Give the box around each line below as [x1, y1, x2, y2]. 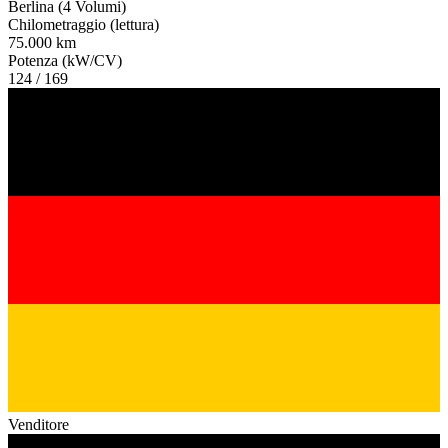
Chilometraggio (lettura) [8, 15, 159, 33]
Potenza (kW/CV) [8, 51, 122, 69]
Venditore [8, 415, 69, 433]
